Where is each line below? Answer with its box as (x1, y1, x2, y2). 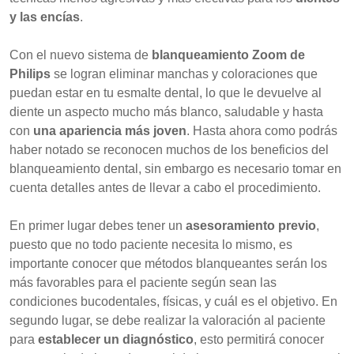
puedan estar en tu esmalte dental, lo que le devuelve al (9, 86, 322, 100)
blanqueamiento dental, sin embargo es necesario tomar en (9, 162, 341, 175)
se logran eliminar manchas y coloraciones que (51, 67, 318, 81)
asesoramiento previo (186, 219, 316, 232)
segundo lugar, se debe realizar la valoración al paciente (9, 314, 326, 327)
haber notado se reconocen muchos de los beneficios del (9, 143, 329, 156)
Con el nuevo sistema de (9, 48, 152, 62)
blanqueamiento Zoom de (152, 48, 305, 62)
